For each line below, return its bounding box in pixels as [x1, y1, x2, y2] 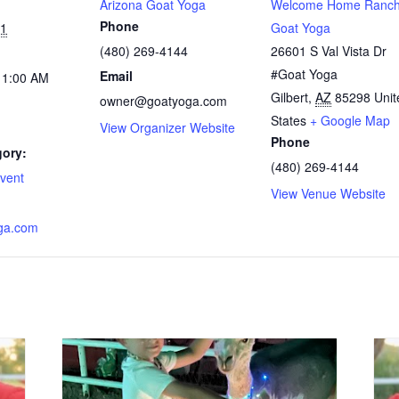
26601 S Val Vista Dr [271, 41, 387, 60]
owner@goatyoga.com [100, 91, 227, 110]
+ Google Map [310, 110, 390, 129]
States [271, 110, 306, 129]
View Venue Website [271, 183, 386, 202]
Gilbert [271, 87, 308, 106]
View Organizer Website [100, 118, 235, 136]
